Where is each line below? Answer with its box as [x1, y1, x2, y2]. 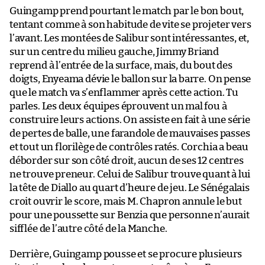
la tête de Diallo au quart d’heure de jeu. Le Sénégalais [9, 183, 250, 193]
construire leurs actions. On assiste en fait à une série [9, 115, 250, 125]
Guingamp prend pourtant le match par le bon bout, [9, 6, 244, 17]
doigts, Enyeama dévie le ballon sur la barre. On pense [9, 74, 251, 85]
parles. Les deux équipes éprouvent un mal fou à [9, 101, 227, 112]
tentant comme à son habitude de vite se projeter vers [9, 20, 251, 30]
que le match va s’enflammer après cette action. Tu [9, 88, 239, 98]
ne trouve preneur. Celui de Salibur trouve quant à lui [9, 169, 251, 180]
